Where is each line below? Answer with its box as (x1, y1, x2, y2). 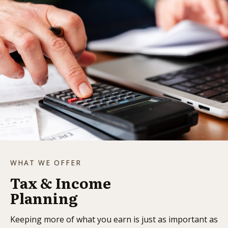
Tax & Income (10, 172, 111, 194)
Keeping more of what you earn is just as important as (10, 214, 218, 225)
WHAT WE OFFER (10, 158, 81, 168)
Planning (10, 187, 77, 209)
